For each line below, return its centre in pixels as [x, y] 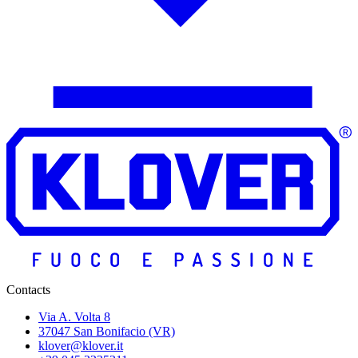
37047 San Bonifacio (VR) [107, 332]
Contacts [28, 290]
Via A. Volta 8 [74, 317]
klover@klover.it [81, 346]
